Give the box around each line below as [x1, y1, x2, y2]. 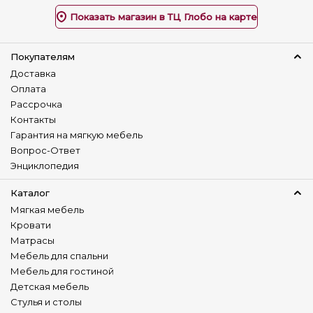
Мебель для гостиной [10, 265, 114, 277]
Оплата [10, 83, 46, 94]
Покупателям [10, 51, 75, 62]
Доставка [10, 68, 56, 79]
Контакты [10, 114, 56, 125]
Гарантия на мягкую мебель [10, 129, 143, 140]
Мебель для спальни [10, 250, 108, 261]
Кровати [10, 219, 51, 231]
